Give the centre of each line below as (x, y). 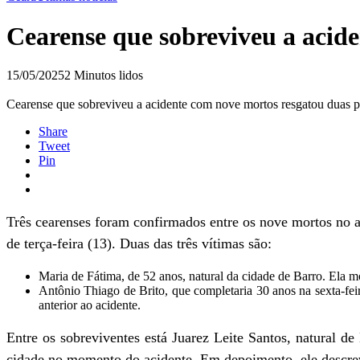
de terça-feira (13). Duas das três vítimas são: (139, 243)
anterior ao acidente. (90, 305)
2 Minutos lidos (104, 75)
